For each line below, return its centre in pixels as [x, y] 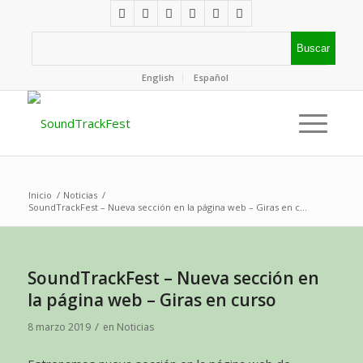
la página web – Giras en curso [152, 300]
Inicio [40, 195]
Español [211, 77]
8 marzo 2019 [59, 327]
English [158, 77]
